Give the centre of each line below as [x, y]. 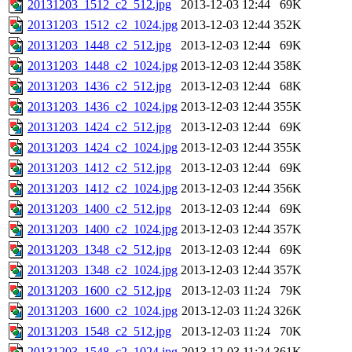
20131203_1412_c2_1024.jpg [103, 189]
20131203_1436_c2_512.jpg [99, 86]
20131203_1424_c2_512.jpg [99, 127]
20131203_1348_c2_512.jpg [99, 250]
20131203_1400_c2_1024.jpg [103, 229]
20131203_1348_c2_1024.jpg [103, 270]
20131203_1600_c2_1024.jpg [103, 311]
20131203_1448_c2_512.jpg [99, 46]
